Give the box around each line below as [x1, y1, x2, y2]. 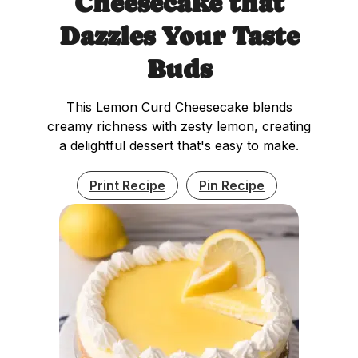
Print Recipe [89, 177, 165, 193]
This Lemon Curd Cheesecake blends [66, 98, 292, 115]
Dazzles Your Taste [58, 21, 300, 50]
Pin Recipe [199, 177, 265, 193]
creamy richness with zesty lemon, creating [47, 117, 311, 134]
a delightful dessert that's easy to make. [59, 137, 299, 153]
